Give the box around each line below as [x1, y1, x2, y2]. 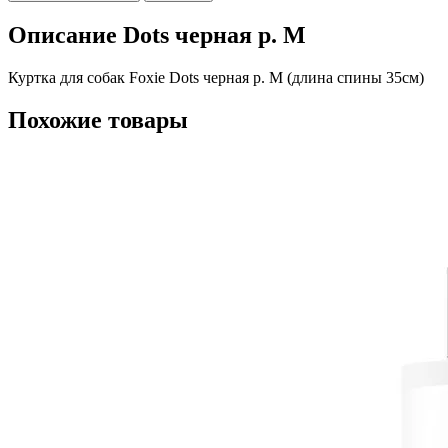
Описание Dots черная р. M [8, 22, 306, 49]
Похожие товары [8, 107, 188, 134]
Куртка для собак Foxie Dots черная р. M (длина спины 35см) [8, 69, 424, 87]
